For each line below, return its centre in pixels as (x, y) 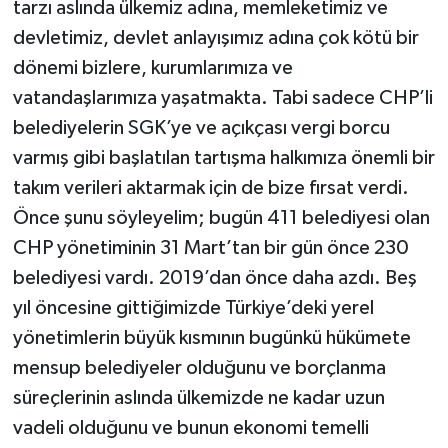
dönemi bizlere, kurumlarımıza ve (152, 67)
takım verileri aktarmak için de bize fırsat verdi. (210, 187)
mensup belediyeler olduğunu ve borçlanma (199, 367)
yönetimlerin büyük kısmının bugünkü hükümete (211, 337)
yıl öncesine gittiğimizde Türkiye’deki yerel (193, 307)
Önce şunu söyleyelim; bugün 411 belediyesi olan (221, 217)
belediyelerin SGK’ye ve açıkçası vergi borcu (201, 127)
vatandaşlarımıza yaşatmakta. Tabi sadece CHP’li (222, 97)
